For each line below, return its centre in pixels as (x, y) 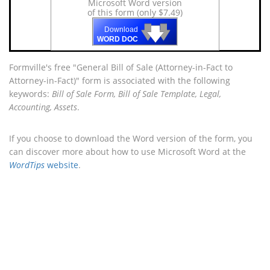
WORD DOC (118, 39)
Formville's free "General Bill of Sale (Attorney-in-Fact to (121, 67)
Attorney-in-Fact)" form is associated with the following (120, 80)
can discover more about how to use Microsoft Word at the (127, 152)
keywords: (30, 94)
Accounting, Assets (43, 107)
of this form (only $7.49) (135, 12)
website (61, 165)
